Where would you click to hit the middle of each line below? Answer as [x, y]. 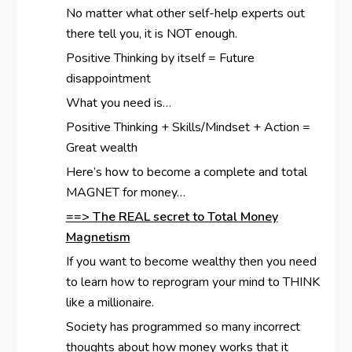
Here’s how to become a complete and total [186, 172]
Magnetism [98, 238]
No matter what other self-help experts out [185, 14]
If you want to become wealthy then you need [191, 262]
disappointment [108, 79]
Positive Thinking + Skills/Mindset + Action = [188, 128]
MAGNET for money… [125, 193]
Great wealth [101, 148]
